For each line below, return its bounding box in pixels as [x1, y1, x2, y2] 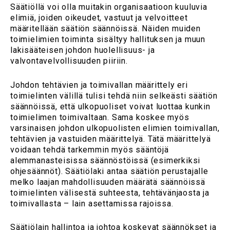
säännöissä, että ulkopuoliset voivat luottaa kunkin [10, 101, 210, 111]
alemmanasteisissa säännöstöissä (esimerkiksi [10, 155, 201, 165]
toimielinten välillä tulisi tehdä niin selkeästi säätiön [10, 90, 218, 101]
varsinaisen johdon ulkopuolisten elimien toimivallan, [10, 123, 220, 133]
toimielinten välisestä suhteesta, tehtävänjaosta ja [10, 187, 209, 198]
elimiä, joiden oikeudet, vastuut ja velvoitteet [10, 13, 188, 23]
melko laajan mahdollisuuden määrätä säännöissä [10, 177, 205, 187]
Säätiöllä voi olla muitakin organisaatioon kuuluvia [10, 2, 207, 12]
